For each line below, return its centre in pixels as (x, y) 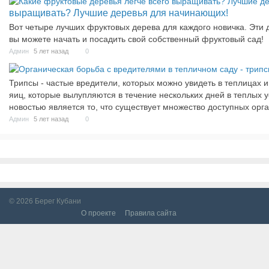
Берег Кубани (58, 201)
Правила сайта (151, 213)
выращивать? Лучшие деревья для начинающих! (119, 13)
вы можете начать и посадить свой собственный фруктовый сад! (136, 39)
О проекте (98, 213)
